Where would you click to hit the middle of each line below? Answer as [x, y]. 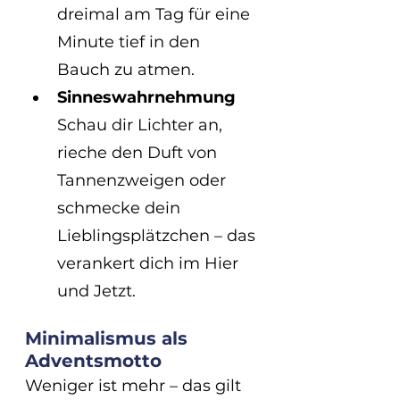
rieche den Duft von [139, 152]
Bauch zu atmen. [126, 69]
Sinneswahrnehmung [146, 97]
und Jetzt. [96, 291]
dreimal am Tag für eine [156, 14]
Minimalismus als [109, 338]
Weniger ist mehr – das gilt [135, 385]
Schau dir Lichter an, [142, 125]
